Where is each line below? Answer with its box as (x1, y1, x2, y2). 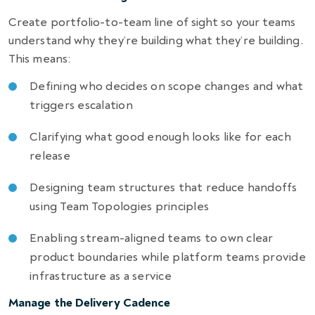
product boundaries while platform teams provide (30, 249, 306, 264)
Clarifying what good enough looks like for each (30, 129, 291, 144)
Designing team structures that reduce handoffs (30, 179, 297, 195)
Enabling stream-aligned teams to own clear (30, 230, 274, 245)
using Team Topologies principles (30, 198, 210, 214)
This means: (8, 51, 70, 66)
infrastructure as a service (30, 268, 172, 283)
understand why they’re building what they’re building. (8, 32, 303, 48)
